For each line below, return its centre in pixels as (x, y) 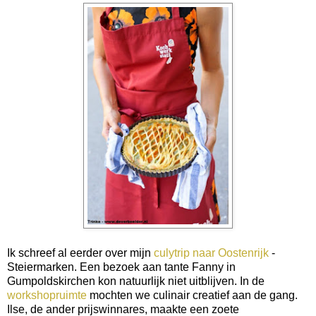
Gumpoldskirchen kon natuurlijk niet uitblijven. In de (136, 281)
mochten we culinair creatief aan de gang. (192, 295)
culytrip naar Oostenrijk (211, 253)
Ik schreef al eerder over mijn (80, 253)
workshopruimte (47, 295)
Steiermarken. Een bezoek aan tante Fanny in (121, 267)
